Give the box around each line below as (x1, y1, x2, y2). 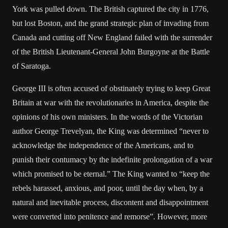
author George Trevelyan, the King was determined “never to (12, 127, 209, 135)
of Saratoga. (12, 62, 51, 70)
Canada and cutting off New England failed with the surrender (12, 33, 212, 42)
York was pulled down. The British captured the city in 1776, (12, 5, 209, 13)
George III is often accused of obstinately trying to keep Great (12, 84, 210, 93)
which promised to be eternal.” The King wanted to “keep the (12, 169, 210, 178)
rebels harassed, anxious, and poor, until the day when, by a (12, 184, 203, 192)
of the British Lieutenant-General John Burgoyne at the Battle (12, 47, 210, 56)
